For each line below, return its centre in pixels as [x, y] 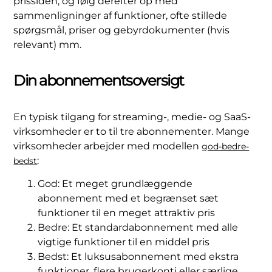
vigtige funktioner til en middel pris [124, 242]
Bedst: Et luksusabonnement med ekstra [138, 256]
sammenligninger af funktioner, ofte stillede [121, 16]
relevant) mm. [48, 45]
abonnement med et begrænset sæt [128, 198]
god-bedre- [226, 146]
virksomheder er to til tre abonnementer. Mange [132, 131]
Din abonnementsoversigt [99, 80]
